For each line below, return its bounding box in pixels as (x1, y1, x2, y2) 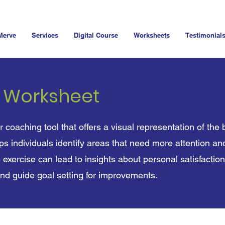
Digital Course (74, 31, 118, 39)
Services (32, 31, 58, 39)
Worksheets (134, 31, 170, 39)
